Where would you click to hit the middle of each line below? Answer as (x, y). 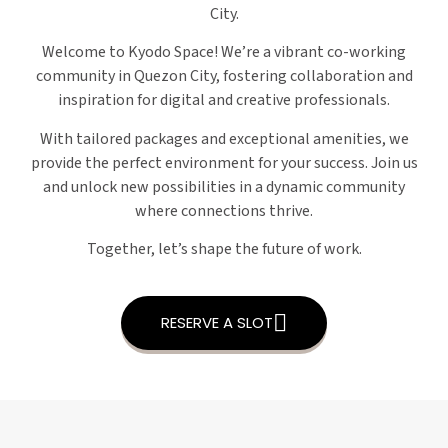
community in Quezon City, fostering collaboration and (224, 76)
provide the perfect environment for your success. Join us (224, 162)
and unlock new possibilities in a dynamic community (224, 186)
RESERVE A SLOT (217, 323)
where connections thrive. (224, 210)
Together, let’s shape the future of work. (224, 249)
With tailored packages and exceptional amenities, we (224, 138)
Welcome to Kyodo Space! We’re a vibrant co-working (224, 52)
